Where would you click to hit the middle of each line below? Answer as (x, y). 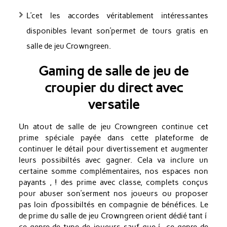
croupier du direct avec (113, 87)
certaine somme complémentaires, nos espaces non (113, 171)
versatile (113, 104)
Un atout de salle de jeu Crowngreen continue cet (113, 126)
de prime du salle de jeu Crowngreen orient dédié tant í (113, 216)
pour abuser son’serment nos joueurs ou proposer (113, 193)
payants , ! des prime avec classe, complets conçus (113, 182)
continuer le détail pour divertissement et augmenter (113, 149)
